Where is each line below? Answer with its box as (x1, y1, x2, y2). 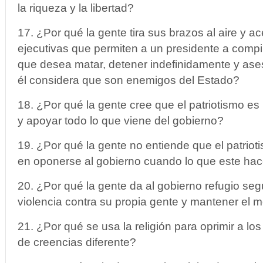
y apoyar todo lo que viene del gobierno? (18, 114, 224, 127)
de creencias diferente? (18, 236, 136, 248)
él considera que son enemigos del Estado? (18, 74, 240, 86)
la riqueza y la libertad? (18, 2, 134, 14)
